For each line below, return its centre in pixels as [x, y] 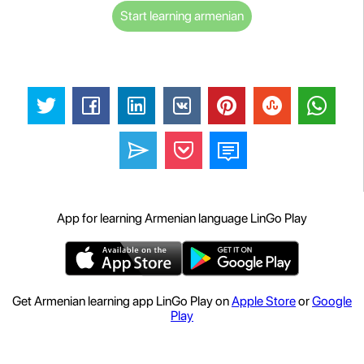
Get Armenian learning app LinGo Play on [122, 301]
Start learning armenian [182, 15]
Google [332, 301]
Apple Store [264, 301]
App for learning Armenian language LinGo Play [182, 219]
